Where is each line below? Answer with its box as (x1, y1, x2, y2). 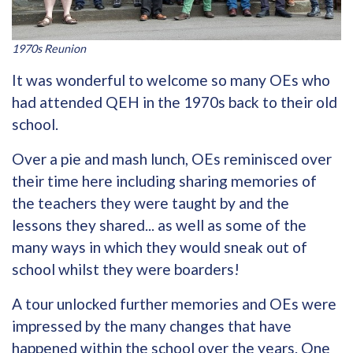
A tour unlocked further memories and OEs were (12, 295, 336, 314)
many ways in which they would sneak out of (12, 238, 307, 257)
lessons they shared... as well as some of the (12, 216, 307, 235)
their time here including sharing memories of (12, 172, 317, 191)
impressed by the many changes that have (12, 317, 292, 336)
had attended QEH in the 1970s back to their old (12, 93, 337, 112)
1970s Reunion (12, 42, 86, 56)
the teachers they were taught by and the (12, 194, 289, 213)
